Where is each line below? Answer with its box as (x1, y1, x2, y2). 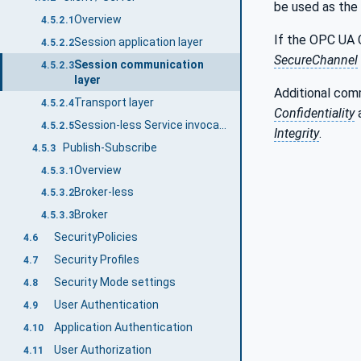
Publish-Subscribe (63, 140, 158, 154)
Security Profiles (53, 253, 139, 267)
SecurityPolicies (53, 230, 138, 244)
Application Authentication (53, 321, 193, 334)
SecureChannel (274, 52, 358, 68)
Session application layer (73, 35, 203, 48)
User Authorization (53, 343, 151, 357)
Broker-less (73, 185, 134, 199)
